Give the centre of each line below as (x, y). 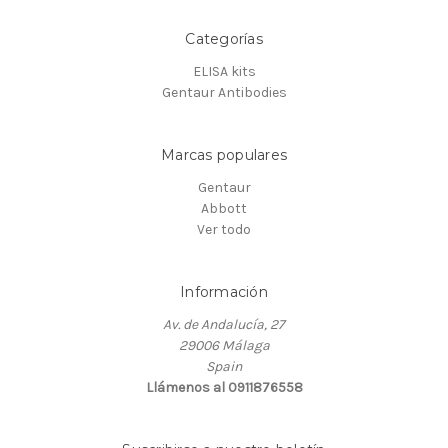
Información (224, 292)
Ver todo (224, 230)
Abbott (224, 209)
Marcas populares (224, 155)
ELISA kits (224, 72)
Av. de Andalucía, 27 (224, 325)
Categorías (224, 39)
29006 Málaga (224, 346)
